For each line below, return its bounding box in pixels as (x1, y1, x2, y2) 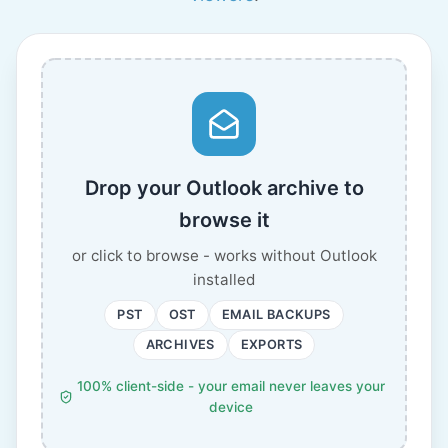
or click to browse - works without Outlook (71, 246, 377, 265)
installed (193, 270, 255, 289)
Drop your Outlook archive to (84, 176, 364, 200)
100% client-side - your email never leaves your (77, 378, 386, 394)
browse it (178, 208, 270, 232)
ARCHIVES (145, 337, 215, 352)
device (209, 399, 254, 415)
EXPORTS (240, 337, 303, 352)
